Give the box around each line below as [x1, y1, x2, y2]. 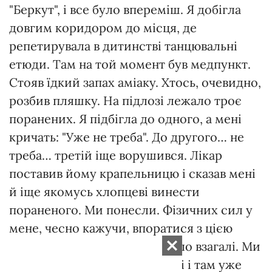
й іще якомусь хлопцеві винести [9, 184, 200, 200]
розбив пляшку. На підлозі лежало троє [9, 93, 242, 109]
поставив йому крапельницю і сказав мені [9, 166, 256, 182]
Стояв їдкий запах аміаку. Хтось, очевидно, [9, 75, 261, 90]
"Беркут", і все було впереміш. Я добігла [9, 2, 241, 18]
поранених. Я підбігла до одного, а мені [9, 111, 242, 127]
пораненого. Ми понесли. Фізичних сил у [9, 202, 253, 218]
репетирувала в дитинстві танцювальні [9, 38, 237, 54]
